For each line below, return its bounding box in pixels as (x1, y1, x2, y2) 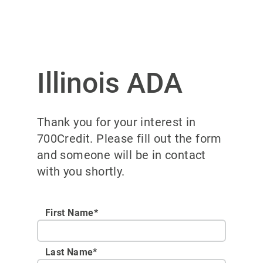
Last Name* (45, 246, 97, 258)
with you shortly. (36, 164, 125, 178)
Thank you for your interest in (36, 115, 196, 129)
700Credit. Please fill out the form (36, 131, 222, 146)
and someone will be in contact (36, 148, 206, 162)
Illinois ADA (36, 66, 183, 100)
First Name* (45, 207, 99, 219)
